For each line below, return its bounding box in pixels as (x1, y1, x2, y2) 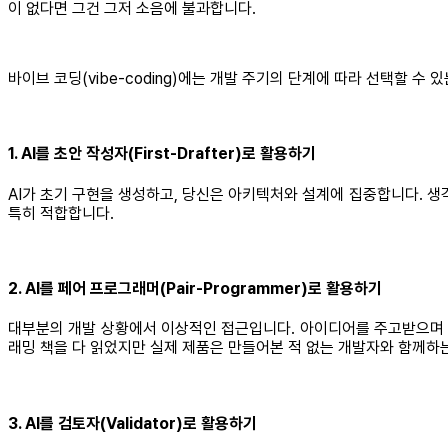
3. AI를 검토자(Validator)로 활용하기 (8, 413, 257, 433)
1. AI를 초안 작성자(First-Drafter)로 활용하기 (8, 144, 316, 164)
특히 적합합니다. (8, 203, 114, 223)
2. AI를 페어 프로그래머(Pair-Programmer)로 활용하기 (8, 279, 382, 299)
